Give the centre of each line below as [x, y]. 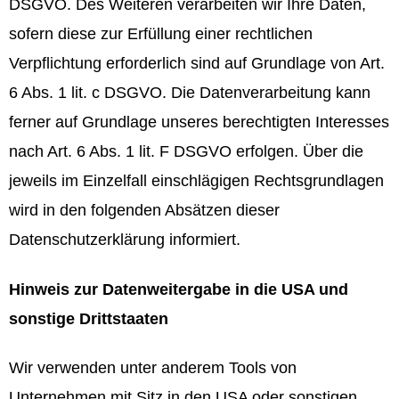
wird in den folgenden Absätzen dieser [144, 211]
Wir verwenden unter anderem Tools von [153, 367]
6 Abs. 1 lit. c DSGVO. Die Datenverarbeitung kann [190, 93]
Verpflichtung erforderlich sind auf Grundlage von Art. [197, 64]
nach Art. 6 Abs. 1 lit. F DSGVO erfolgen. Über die [186, 152]
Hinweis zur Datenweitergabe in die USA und [179, 289]
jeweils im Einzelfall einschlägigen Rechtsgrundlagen [196, 181]
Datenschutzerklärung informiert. [125, 240]
